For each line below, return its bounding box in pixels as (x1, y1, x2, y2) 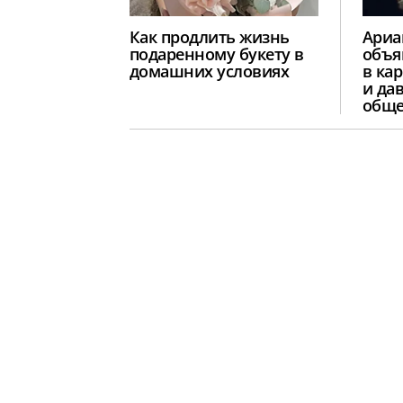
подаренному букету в (130, 43, 304, 66)
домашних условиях (130, 60, 290, 83)
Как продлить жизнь (130, 26, 290, 49)
